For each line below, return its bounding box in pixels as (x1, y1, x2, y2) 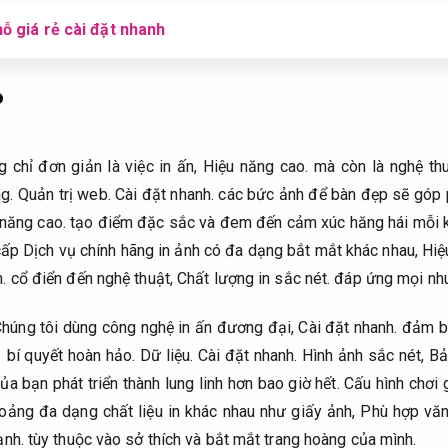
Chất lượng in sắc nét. (177, 269, 331, 289)
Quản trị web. (17, 185, 111, 205)
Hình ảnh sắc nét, (297, 345, 429, 365)
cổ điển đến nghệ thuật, (6, 269, 178, 289)
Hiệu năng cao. (203, 157, 309, 177)
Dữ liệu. (139, 345, 194, 365)
